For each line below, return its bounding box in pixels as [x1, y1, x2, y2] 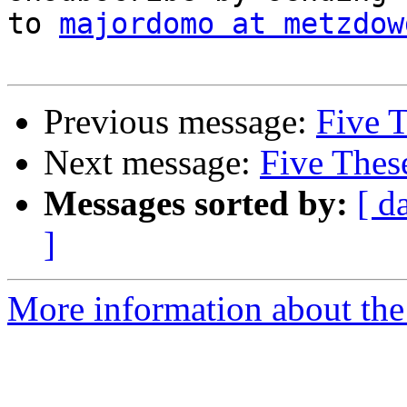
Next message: [44, 143, 260, 183]
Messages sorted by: [44, 184, 348, 223]
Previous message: [44, 102, 316, 142]
